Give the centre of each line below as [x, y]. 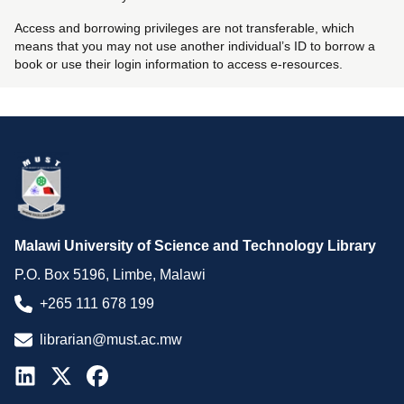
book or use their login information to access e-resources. [179, 64]
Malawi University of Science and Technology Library [195, 246]
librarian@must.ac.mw [111, 340]
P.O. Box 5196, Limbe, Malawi [110, 275]
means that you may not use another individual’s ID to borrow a [195, 46]
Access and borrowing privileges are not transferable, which [184, 28]
